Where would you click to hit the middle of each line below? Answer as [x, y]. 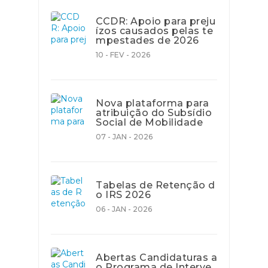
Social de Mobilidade [149, 122]
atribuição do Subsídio [154, 113]
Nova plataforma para [152, 103]
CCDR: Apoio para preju [156, 21]
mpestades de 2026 [147, 40]
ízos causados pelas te [154, 31]
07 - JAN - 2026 [124, 137]
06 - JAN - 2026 [124, 209]
